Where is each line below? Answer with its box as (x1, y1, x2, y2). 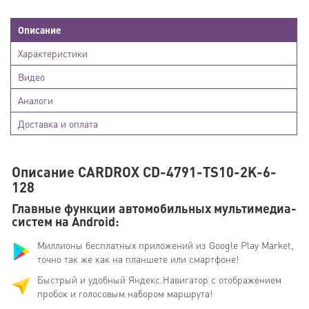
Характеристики (18, 46, 88, 59)
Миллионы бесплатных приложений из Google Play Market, (37, 238, 294, 251)
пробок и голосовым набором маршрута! (37, 286, 212, 299)
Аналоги (18, 93, 53, 106)
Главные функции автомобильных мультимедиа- (12, 199, 297, 216)
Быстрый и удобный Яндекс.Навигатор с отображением (37, 272, 281, 286)
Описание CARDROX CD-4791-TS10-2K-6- (12, 162, 277, 181)
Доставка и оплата (18, 117, 98, 130)
